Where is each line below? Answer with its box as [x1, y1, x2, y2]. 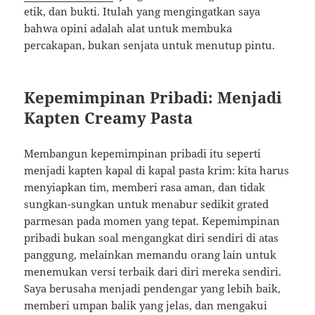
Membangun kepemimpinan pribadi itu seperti [24, 146, 262, 161]
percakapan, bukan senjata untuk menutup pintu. [24, 38, 276, 53]
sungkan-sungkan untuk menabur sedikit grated [24, 197, 269, 212]
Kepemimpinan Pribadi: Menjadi [24, 86, 283, 108]
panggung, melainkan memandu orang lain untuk [24, 247, 277, 262]
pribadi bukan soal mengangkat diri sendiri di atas [24, 231, 279, 245]
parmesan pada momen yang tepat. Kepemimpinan [24, 214, 281, 229]
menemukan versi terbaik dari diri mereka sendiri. [24, 264, 282, 279]
